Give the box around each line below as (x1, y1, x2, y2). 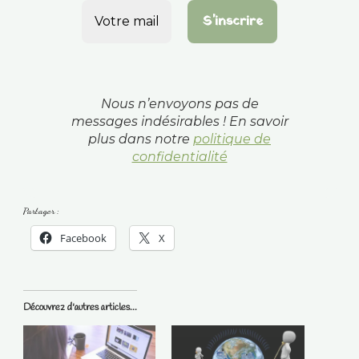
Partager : (22, 205, 59, 217)
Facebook (59, 231, 107, 246)
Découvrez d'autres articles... (22, 301, 137, 315)
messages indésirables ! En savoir (71, 114, 288, 130)
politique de (193, 131, 271, 147)
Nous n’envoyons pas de (100, 96, 259, 112)
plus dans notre (88, 131, 193, 147)
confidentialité (131, 149, 228, 165)
